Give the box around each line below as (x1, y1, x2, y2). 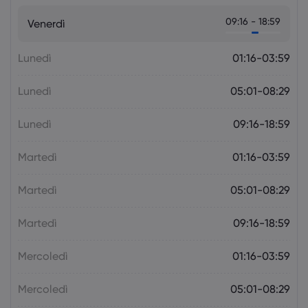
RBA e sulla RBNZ (77, 30, 153, 41)
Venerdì (27, 16, 65, 30)
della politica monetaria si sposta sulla (77, 17, 247, 28)
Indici (114, 49, 134, 59)
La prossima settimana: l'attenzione (77, 5, 233, 16)
